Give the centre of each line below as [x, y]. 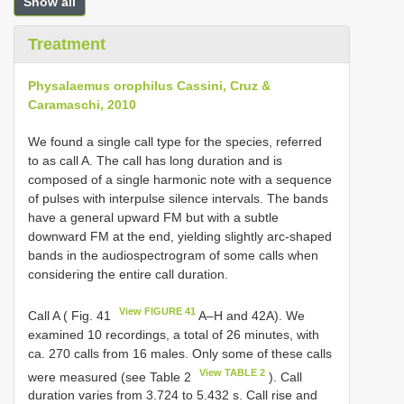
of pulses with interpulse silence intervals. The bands [178, 198]
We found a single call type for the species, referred [175, 142]
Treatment [67, 44]
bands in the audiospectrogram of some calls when [173, 255]
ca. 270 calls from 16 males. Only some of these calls [180, 353]
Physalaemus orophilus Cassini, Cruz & [149, 86]
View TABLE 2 [233, 372]
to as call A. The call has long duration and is [155, 161]
